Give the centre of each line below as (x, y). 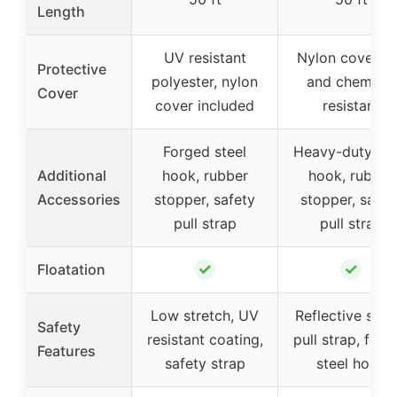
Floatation (71, 269)
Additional (72, 175)
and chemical (351, 81)
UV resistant (205, 57)
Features (66, 350)
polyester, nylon (205, 81)
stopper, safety (205, 199)
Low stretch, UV (205, 315)
